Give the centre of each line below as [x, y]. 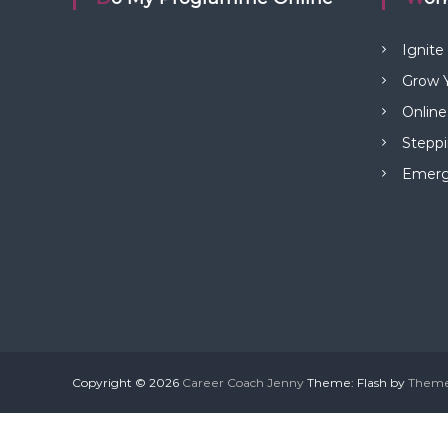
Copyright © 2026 [127, 382]
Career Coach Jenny [243, 382]
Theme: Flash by [356, 382]
